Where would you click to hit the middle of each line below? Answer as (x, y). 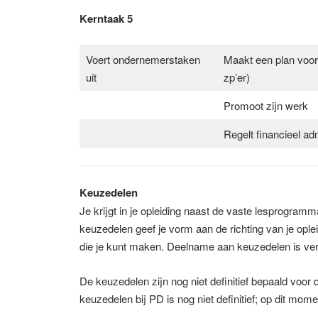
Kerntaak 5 (106, 18)
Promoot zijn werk (265, 105)
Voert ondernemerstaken (143, 59)
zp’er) (236, 77)
